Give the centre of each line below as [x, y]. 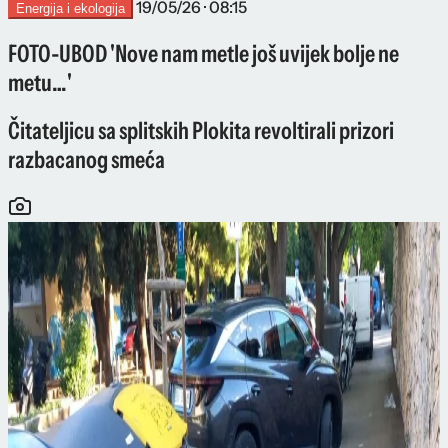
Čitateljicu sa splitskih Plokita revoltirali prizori [201, 131]
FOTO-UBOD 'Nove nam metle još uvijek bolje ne [203, 53]
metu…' [40, 82]
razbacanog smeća [86, 160]
